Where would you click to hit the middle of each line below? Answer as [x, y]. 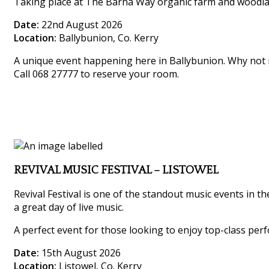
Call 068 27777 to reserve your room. [96, 74]
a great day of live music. [69, 207]
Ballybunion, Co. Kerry [107, 38]
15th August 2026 [80, 253]
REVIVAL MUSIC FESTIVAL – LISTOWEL [116, 170]
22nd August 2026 [81, 24]
